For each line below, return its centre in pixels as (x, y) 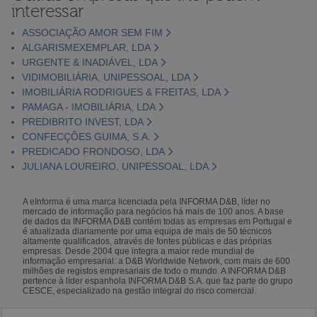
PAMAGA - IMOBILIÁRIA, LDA (88, 106)
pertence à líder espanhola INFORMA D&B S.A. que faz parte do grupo (158, 281)
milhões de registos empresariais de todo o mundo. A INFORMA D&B (155, 271)
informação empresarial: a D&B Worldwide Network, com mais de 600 (157, 261)
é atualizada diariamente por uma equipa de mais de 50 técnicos (148, 231)
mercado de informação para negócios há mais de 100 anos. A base (154, 211)
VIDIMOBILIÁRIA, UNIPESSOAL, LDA (106, 77)
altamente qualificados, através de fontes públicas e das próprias (148, 241)
